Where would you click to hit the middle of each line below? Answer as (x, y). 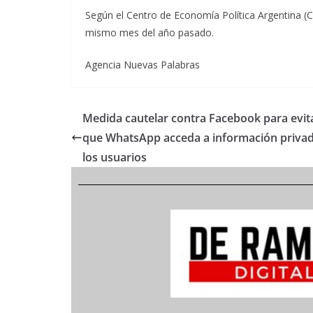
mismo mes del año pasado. (150, 32)
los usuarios (115, 157)
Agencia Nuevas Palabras (143, 65)
